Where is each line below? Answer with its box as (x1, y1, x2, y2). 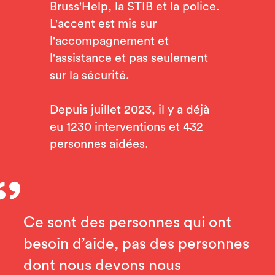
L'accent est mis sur (49, 18, 157, 30)
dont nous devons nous (23, 257, 181, 273)
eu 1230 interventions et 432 (49, 121, 203, 133)
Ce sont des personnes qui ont (23, 214, 231, 230)
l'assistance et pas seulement (49, 52, 208, 64)
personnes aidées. (49, 138, 155, 150)
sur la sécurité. (49, 69, 133, 82)
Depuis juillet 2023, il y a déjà (49, 104, 209, 116)
